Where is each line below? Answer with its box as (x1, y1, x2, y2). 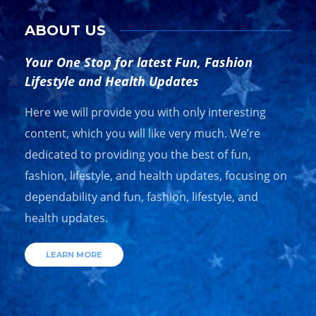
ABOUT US (25, 22, 106, 39)
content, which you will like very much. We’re (25, 126, 260, 142)
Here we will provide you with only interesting (25, 104, 266, 121)
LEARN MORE (46, 250, 102, 260)
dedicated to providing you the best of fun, (25, 147, 251, 163)
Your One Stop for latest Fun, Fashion (25, 54, 253, 71)
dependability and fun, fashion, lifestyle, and (25, 189, 258, 205)
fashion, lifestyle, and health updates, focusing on (25, 168, 287, 184)
